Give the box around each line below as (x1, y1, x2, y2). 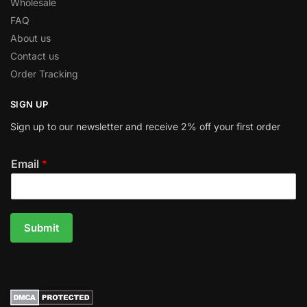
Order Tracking (10, 67, 78, 79)
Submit (24, 221, 59, 235)
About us (10, 32, 51, 44)
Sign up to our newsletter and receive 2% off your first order (10, 121, 280, 133)
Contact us (10, 49, 59, 62)
